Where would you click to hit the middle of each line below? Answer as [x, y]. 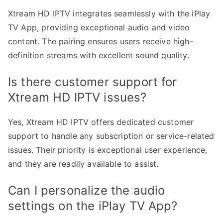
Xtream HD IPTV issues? [77, 97]
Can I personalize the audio [87, 190]
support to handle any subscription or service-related [111, 136]
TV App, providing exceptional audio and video [99, 27]
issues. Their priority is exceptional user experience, [108, 150]
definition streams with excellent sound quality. [99, 55]
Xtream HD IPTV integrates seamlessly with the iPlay [109, 13]
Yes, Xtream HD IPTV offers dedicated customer [101, 122]
